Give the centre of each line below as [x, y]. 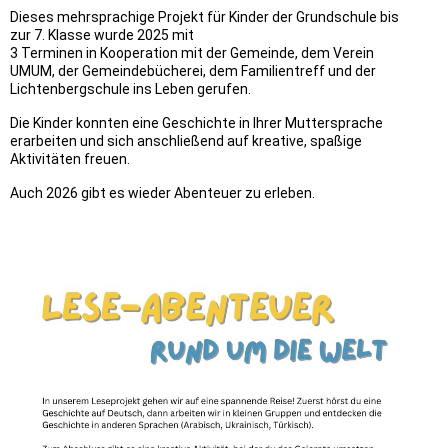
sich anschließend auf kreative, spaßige [233, 141]
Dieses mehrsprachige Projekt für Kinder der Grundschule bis [204, 17]
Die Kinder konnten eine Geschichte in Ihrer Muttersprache [196, 123]
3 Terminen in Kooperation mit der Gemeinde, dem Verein [192, 53]
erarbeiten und [57, 141]
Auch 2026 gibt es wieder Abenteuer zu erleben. [162, 193]
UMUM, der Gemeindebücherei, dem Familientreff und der [193, 71]
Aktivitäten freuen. [70, 159]
